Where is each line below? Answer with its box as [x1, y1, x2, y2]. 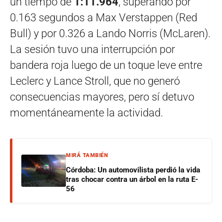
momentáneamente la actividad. [10, 107, 163, 119]
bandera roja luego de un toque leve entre [10, 59, 202, 72]
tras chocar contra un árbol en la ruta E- [66, 175, 198, 184]
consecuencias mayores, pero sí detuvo [10, 91, 194, 104]
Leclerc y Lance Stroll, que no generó [10, 75, 180, 88]
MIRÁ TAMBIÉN [66, 152, 108, 159]
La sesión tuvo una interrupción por [10, 43, 175, 56]
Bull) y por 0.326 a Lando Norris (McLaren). [10, 27, 211, 40]
